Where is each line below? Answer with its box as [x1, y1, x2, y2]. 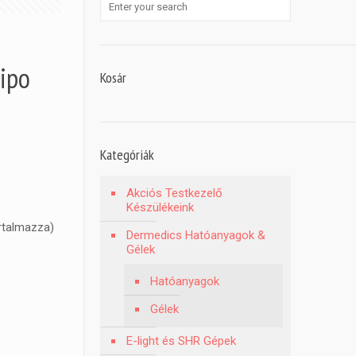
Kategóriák [100, 145, 155, 164]
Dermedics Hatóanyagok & [126, 228, 266, 242]
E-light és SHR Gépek [126, 334, 237, 348]
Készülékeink [126, 200, 195, 215]
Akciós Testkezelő [126, 186, 223, 200]
